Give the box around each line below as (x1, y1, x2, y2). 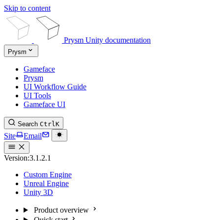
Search (18, 120, 38, 128)
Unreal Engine (24, 179, 69, 188)
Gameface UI (24, 100, 65, 109)
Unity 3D (24, 188, 53, 196)
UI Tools (24, 91, 51, 100)
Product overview (33, 206, 89, 214)
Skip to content (4, 4, 51, 12)
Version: (4, 154, 29, 162)
